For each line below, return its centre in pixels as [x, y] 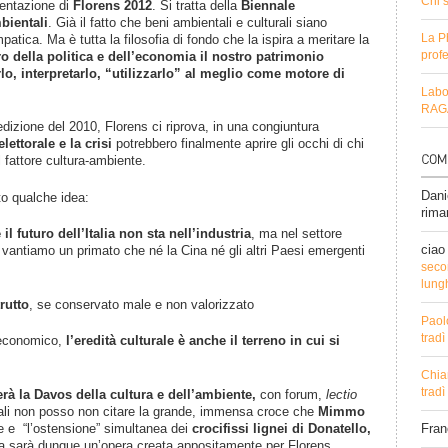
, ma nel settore [296, 233]
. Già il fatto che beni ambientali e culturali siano [187, 22]
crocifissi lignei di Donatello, [281, 428]
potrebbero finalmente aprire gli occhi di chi [238, 143]
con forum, [291, 394]
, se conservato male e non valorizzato [141, 304]
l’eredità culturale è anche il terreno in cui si [201, 340]
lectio [341, 394]
